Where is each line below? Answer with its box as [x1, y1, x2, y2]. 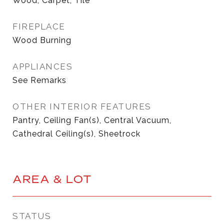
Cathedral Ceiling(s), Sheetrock [12, 129, 140, 138]
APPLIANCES [12, 61, 72, 71]
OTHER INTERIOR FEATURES [12, 101, 151, 111]
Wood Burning [12, 35, 71, 45]
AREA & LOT [12, 172, 92, 186]
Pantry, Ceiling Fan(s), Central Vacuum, [12, 115, 171, 125]
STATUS [12, 211, 51, 221]
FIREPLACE [12, 21, 65, 31]
